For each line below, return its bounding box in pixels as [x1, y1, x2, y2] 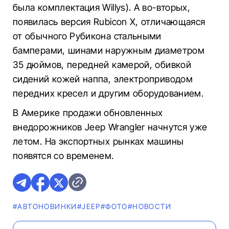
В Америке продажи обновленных [13, 107, 163, 118]
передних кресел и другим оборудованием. [13, 88, 204, 99]
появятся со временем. [13, 150, 114, 161]
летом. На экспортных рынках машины [13, 136, 184, 147]
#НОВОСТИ [127, 202, 172, 211]
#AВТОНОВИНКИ [13, 202, 77, 211]
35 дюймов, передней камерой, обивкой [13, 59, 191, 70]
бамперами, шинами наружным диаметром [13, 45, 204, 56]
